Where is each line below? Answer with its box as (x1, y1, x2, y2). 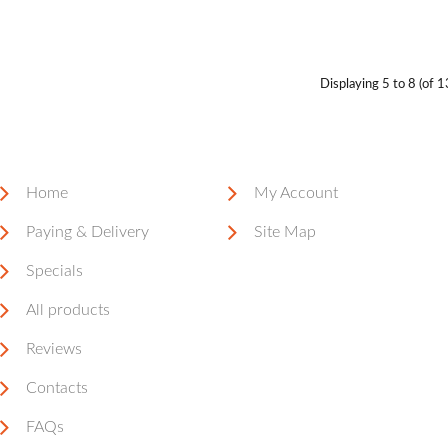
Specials (26, 263, 83, 279)
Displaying (320, 78, 379, 91)
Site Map (254, 224, 316, 240)
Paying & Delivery (26, 224, 149, 240)
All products (26, 302, 110, 318)
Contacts (26, 380, 88, 396)
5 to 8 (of (379, 78, 437, 91)
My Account (254, 185, 338, 201)
